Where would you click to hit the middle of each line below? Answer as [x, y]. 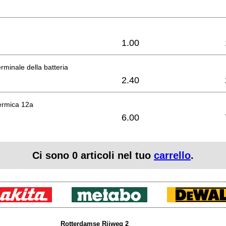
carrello [172, 156]
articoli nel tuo [116, 156]
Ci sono [52, 156]
